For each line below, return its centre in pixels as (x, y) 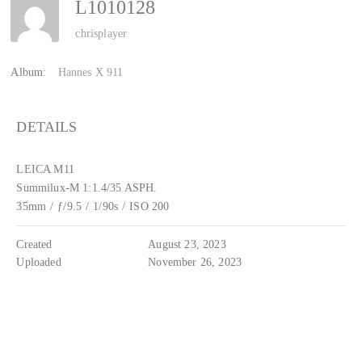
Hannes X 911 (90, 72)
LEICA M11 (45, 169)
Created (34, 244)
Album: (29, 72)
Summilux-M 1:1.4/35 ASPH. (87, 188)
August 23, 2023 (187, 244)
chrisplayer (101, 34)
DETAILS (47, 127)
